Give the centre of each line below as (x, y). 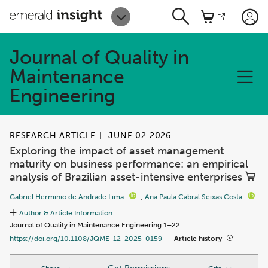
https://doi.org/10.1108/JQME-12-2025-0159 (86, 239)
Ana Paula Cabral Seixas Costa (194, 197)
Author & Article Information (66, 213)
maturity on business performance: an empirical (129, 164)
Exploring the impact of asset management (117, 151)
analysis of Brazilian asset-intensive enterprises (127, 177)
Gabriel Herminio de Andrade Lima (67, 197)
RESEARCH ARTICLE (53, 135)
